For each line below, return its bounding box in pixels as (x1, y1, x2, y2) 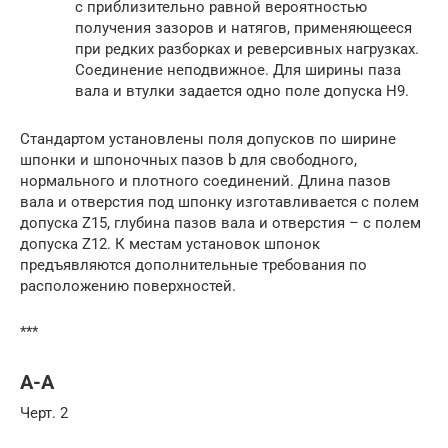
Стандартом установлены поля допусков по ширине (20, 129, 396, 148)
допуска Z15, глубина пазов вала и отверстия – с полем (20, 213, 421, 232)
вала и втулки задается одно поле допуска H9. (75, 81, 409, 100)
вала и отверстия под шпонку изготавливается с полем (20, 192, 419, 211)
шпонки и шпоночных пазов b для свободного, (20, 150, 357, 169)
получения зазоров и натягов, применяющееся (75, 18, 412, 37)
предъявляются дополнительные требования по (20, 255, 367, 274)
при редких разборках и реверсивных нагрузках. (75, 39, 419, 58)
